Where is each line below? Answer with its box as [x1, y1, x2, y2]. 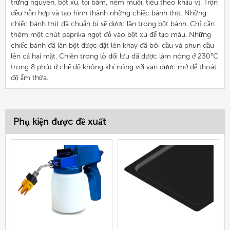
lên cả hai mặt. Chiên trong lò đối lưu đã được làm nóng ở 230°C [11, 51, 218, 61]
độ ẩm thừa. [11, 73, 48, 82]
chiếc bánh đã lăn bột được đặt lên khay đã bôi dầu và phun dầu [11, 41, 214, 50]
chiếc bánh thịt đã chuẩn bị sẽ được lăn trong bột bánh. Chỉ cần [11, 19, 215, 28]
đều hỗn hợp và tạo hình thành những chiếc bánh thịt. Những [11, 8, 206, 17]
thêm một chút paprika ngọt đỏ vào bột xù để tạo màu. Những [11, 30, 211, 39]
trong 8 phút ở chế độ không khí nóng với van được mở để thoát [11, 62, 217, 71]
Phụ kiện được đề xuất [13, 116, 106, 127]
